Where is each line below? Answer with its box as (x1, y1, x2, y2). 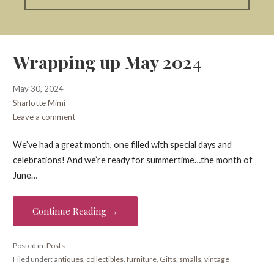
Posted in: (12, 241, 46, 251)
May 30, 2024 (12, 83, 64, 94)
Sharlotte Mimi (12, 97, 65, 108)
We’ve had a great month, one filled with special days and (12, 139, 232, 150)
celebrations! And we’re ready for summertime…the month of (12, 155, 253, 166)
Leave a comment (12, 111, 75, 122)
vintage (204, 254, 229, 264)
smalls (179, 254, 201, 264)
